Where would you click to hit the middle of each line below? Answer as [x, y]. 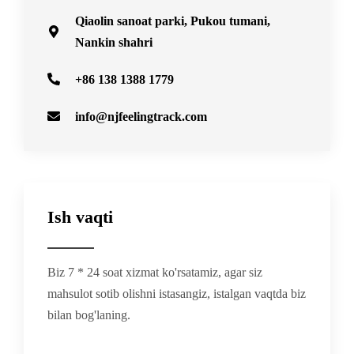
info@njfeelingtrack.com [141, 116]
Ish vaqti [80, 217]
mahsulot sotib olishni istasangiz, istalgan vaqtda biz [177, 293]
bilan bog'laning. [89, 314]
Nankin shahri [114, 42]
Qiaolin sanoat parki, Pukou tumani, [173, 21]
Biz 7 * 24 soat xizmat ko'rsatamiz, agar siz [155, 272]
